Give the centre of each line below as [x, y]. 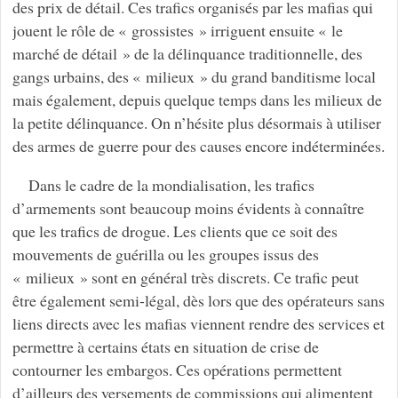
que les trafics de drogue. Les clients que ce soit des [175, 231]
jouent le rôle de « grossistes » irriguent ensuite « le [177, 30]
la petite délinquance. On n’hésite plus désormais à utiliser [196, 123]
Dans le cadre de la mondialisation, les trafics [171, 184]
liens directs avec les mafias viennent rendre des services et [198, 323]
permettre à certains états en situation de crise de [165, 346]
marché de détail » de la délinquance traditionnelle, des [187, 53]
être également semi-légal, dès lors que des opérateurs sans [198, 300]
